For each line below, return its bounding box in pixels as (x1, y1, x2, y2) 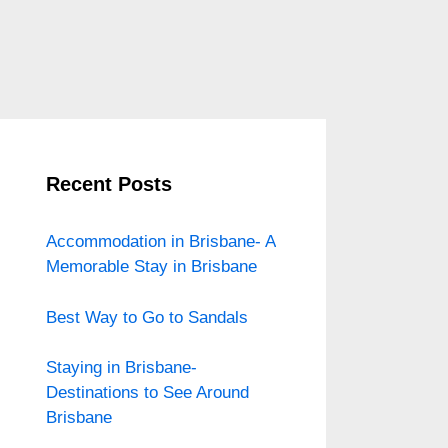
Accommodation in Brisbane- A (46, 232, 275, 251)
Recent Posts (46, 173, 172, 195)
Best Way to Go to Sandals (46, 307, 248, 327)
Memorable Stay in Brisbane (46, 257, 257, 276)
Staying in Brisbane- (46, 358, 197, 377)
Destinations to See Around (46, 383, 249, 402)
